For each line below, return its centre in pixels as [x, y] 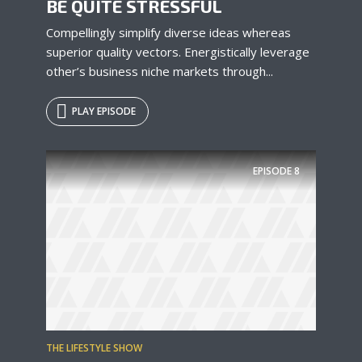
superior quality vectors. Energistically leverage [178, 52]
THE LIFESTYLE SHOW [94, 347]
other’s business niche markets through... [160, 72]
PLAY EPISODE [104, 112]
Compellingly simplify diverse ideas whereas [168, 33]
